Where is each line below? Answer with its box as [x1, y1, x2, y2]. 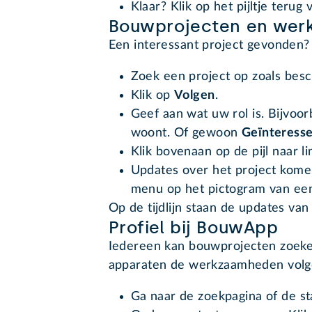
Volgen [173, 89, 215, 102]
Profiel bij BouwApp [108, 217, 279, 238]
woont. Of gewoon [130, 127, 242, 140]
